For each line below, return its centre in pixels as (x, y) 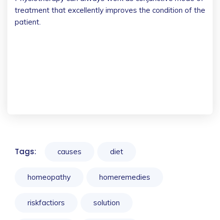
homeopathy (49, 177)
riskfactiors (46, 202)
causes (69, 151)
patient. (28, 22)
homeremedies (125, 177)
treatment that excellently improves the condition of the (110, 10)
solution (107, 202)
